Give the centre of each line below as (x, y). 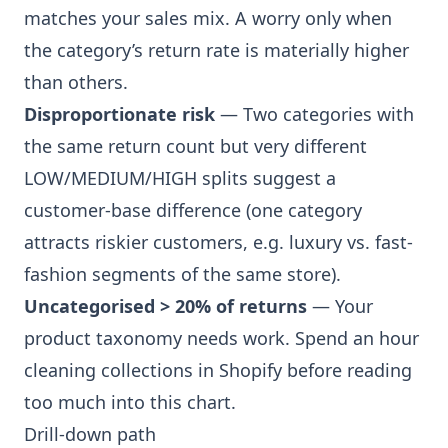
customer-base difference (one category (193, 210)
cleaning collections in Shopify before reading (218, 370)
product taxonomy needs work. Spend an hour (221, 338)
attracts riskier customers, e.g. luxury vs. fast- (218, 242)
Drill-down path (90, 434)
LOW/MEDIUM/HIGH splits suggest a (180, 178)
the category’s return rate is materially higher (216, 50)
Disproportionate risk (119, 114)
